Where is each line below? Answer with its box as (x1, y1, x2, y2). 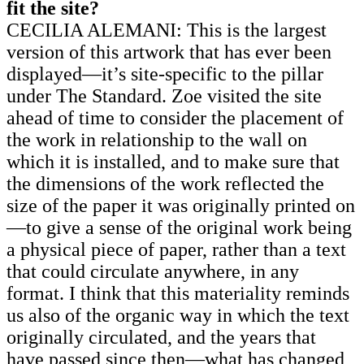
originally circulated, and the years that (6, 326, 316, 348)
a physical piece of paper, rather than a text (6, 238, 346, 260)
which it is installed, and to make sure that (6, 150, 340, 172)
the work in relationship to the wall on (6, 128, 307, 150)
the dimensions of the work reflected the (6, 172, 324, 194)
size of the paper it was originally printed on (6, 194, 355, 216)
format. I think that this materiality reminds (6, 282, 349, 304)
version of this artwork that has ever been (6, 41, 331, 63)
